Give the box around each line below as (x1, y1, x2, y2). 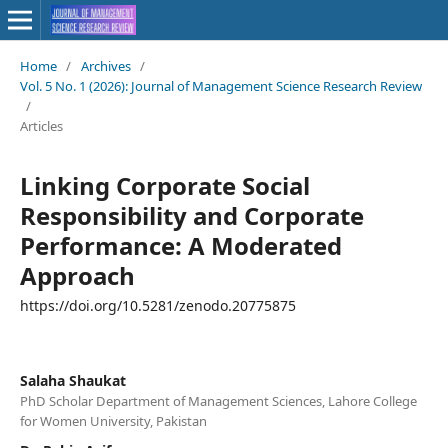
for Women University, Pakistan (19, 411, 207, 430)
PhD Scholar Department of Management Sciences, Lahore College (19, 391, 417, 410)
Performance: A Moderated (19, 228, 342, 262)
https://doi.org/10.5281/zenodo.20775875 (19, 295, 296, 315)
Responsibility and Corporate (19, 198, 364, 232)
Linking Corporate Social (19, 168, 310, 202)
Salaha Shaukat (19, 370, 126, 390)
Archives (80, 56, 131, 75)
